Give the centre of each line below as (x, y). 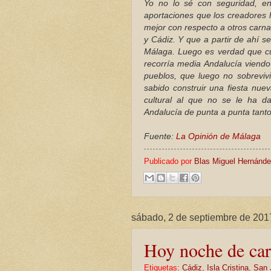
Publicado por (169, 162)
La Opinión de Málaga (218, 137)
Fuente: (160, 137)
